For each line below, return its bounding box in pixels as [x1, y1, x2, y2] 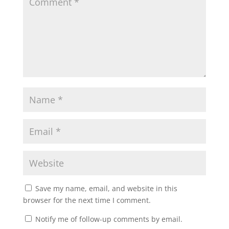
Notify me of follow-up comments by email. [35, 214, 182, 224]
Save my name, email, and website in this [35, 183, 177, 193]
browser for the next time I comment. [22, 195, 151, 205]
